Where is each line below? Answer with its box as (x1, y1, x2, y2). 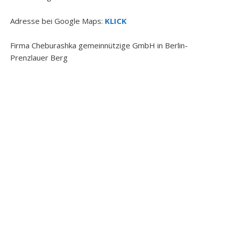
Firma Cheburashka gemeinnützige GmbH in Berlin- (10, 40, 188, 50)
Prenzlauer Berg (10, 52, 68, 63)
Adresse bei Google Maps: (10, 16, 105, 26)
